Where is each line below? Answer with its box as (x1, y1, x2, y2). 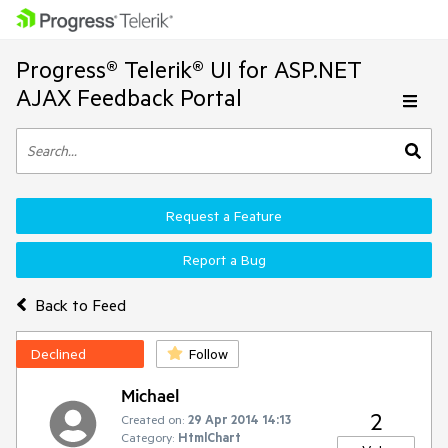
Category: (121, 429, 174, 445)
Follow (189, 345, 228, 363)
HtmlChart (178, 429, 241, 445)
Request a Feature (166, 207, 282, 225)
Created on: (121, 411, 184, 427)
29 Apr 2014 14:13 (188, 411, 291, 427)
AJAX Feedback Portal (16, 83, 242, 112)
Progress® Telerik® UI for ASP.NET (16, 55, 362, 84)
